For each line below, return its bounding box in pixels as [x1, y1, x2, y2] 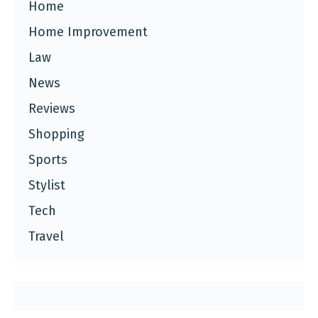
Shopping [28, 126, 84, 142]
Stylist [28, 177, 65, 193]
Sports [28, 151, 67, 168]
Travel [28, 228, 64, 244]
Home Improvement [28, 23, 148, 40]
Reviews [28, 100, 75, 116]
